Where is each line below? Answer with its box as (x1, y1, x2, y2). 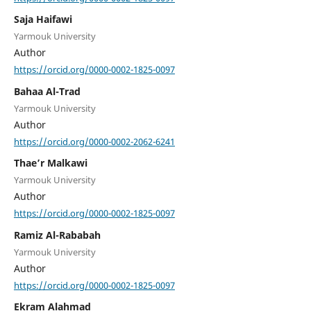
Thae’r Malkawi (13, 156, 87, 170)
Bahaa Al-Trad (13, 84, 81, 98)
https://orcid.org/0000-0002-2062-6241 (13, 135, 175, 148)
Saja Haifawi (13, 12, 72, 26)
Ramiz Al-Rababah (13, 228, 101, 242)
